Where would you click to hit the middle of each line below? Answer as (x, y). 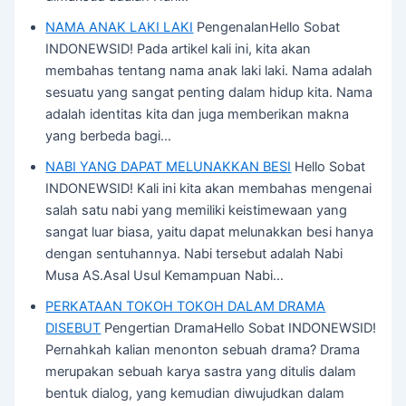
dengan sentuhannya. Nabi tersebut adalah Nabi (194, 254)
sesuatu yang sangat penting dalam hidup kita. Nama (209, 93)
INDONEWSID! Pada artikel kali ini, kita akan (179, 49)
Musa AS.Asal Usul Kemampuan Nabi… (165, 276)
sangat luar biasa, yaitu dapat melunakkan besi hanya (210, 232)
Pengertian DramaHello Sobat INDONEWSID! (239, 329)
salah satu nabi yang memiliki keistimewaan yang (197, 211)
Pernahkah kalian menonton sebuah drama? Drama (203, 350)
